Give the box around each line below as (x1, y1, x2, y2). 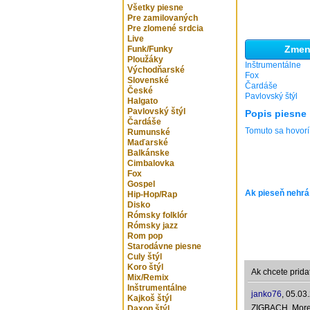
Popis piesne (245, 108, 307, 119)
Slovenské (127, 75, 169, 85)
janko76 (251, 289, 282, 299)
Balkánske (127, 148, 170, 158)
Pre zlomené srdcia (127, 24, 203, 33)
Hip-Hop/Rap (127, 190, 177, 199)
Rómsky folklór (127, 210, 188, 220)
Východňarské (127, 65, 185, 75)
